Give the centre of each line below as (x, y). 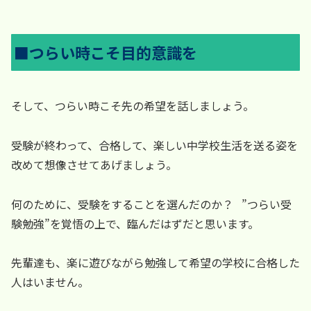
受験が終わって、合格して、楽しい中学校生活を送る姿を (154, 145)
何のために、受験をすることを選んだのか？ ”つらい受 (151, 204)
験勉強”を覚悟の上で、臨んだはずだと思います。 (135, 223)
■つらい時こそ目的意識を (106, 52)
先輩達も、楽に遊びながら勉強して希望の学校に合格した (155, 263)
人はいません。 (50, 282)
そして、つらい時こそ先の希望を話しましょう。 (135, 106)
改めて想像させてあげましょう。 (94, 164)
